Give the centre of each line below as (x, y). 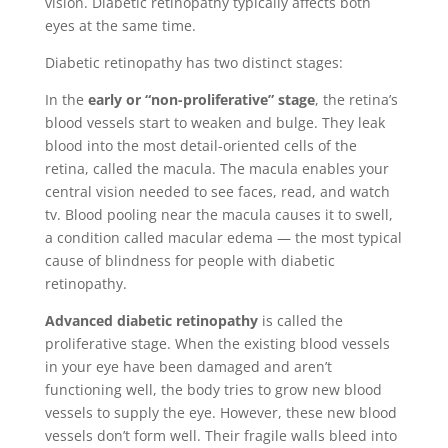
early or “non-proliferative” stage (201, 100)
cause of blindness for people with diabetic (189, 261)
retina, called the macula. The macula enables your (216, 169)
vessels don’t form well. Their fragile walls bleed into (220, 436)
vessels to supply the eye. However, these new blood (220, 413)
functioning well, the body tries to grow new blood (213, 390)
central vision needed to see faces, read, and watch (217, 192)
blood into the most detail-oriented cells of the (200, 146)
